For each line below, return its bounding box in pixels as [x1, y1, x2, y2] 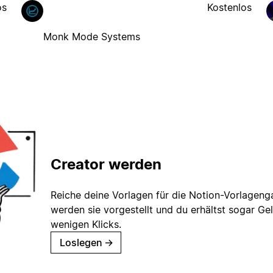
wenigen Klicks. [51, 218, 121, 231]
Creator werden [51, 155, 161, 174]
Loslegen [60, 236, 102, 249]
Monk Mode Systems [43, 30, 140, 43]
